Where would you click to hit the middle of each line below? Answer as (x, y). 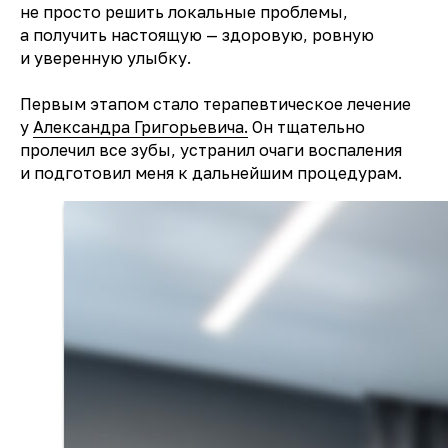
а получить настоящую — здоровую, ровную (197, 35)
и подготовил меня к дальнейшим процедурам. (211, 173)
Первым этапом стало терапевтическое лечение (215, 104)
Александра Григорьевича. (140, 127)
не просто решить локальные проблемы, (184, 12)
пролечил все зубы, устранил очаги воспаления (211, 150)
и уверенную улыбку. (105, 58)
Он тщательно (306, 127)
